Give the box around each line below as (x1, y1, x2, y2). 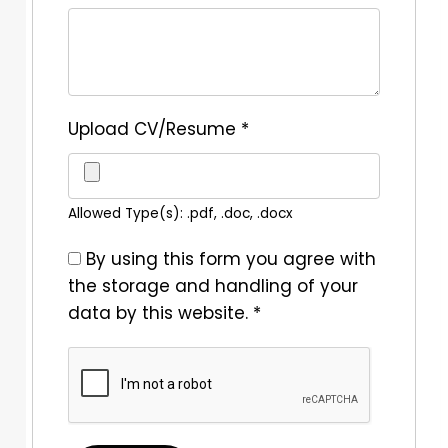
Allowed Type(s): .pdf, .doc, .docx (68, 204, 293, 224)
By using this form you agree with (86, 247, 376, 272)
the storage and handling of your (68, 274, 358, 299)
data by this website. (68, 301, 253, 326)
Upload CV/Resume (68, 117, 241, 142)
